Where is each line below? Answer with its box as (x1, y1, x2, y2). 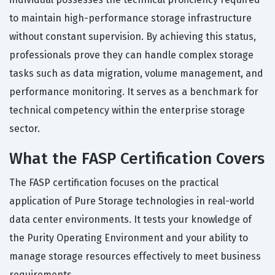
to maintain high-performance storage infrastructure (9, 12, 252, 25)
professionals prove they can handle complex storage (9, 49, 254, 61)
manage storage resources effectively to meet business (9, 250, 261, 263)
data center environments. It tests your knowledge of (9, 214, 252, 226)
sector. (9, 123, 40, 135)
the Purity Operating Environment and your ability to (9, 232, 248, 244)
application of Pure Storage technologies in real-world (9, 195, 255, 207)
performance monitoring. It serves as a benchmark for (9, 86, 258, 98)
